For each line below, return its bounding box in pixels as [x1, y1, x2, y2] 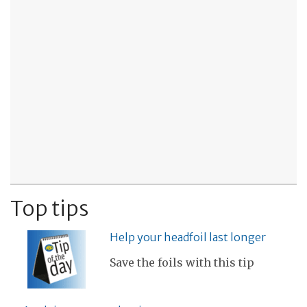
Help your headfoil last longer [110, 230, 266, 245]
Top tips [10, 195, 88, 221]
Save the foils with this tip [110, 256, 254, 270]
